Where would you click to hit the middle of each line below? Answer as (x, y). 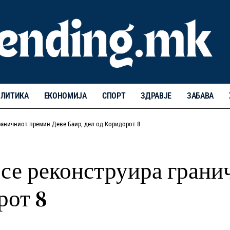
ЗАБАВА (200, 95)
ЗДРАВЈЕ (156, 95)
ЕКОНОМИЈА (65, 95)
